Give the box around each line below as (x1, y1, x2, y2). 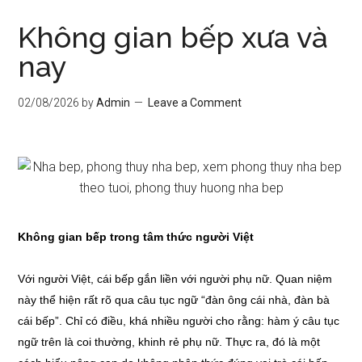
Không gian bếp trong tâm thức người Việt (18, 230, 255, 243)
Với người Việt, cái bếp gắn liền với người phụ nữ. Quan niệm (18, 272, 333, 285)
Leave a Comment (148, 96, 242, 109)
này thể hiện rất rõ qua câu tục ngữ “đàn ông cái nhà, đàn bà (18, 293, 330, 306)
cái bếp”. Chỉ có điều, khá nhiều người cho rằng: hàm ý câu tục (18, 314, 340, 327)
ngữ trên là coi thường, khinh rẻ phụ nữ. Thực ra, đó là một (18, 335, 321, 348)
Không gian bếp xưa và (18, 20, 329, 54)
